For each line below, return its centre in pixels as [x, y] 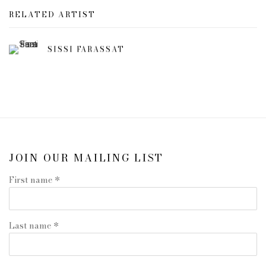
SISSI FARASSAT [86, 49]
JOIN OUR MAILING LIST [87, 158]
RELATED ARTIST [52, 15]
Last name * [34, 226]
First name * [34, 180]
